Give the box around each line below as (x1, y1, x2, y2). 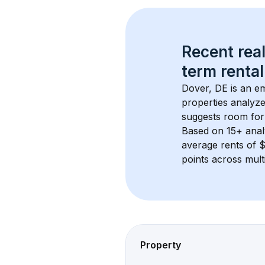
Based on (182, 125, 227, 137)
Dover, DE (182, 82, 228, 94)
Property (140, 239, 181, 251)
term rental (182, 62, 264, 80)
